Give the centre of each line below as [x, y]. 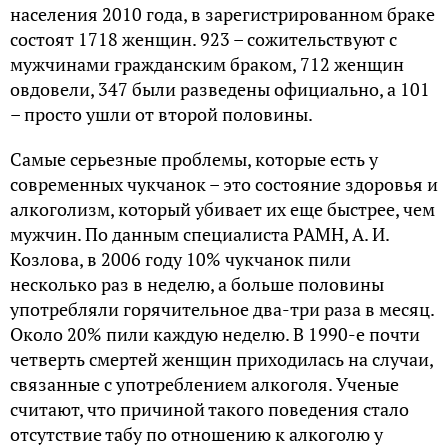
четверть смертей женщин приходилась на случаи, [221, 358]
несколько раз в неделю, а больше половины [197, 283]
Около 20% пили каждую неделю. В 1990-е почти [215, 333]
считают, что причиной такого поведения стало [209, 408]
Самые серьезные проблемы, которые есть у [194, 158]
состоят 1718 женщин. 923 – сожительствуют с [203, 38]
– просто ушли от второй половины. [161, 113]
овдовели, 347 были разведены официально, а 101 [220, 88]
